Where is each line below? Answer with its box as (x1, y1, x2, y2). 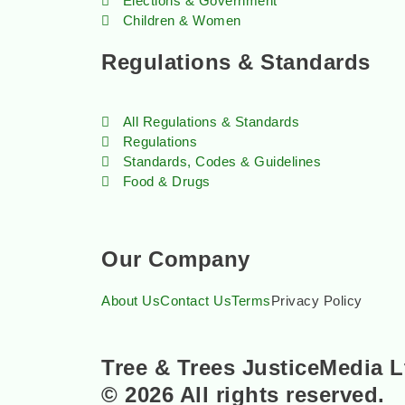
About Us (101, 293, 160, 308)
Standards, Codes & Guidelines (122, 154, 322, 169)
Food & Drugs (122, 174, 211, 189)
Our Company (101, 247, 250, 271)
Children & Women (122, 13, 241, 28)
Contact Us (160, 293, 231, 308)
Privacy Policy (270, 293, 363, 308)
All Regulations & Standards (122, 114, 300, 129)
